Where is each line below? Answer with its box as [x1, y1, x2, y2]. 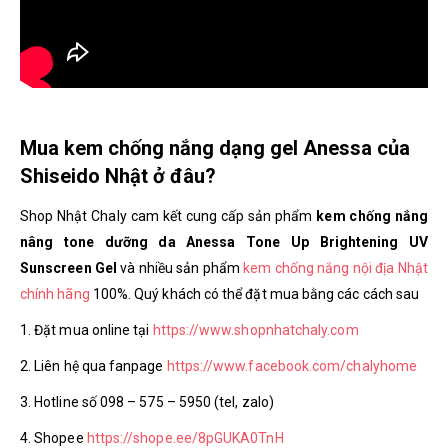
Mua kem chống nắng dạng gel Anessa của [20, 135, 410, 160]
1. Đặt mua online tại [20, 321, 153, 338]
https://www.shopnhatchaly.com [152, 321, 359, 338]
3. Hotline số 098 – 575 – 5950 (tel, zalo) [20, 393, 274, 410]
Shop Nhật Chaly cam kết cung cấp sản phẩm [20, 207, 313, 224]
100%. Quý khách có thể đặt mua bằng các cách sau [89, 285, 420, 302]
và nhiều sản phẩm [117, 259, 244, 276]
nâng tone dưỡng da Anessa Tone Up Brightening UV [20, 233, 428, 250]
